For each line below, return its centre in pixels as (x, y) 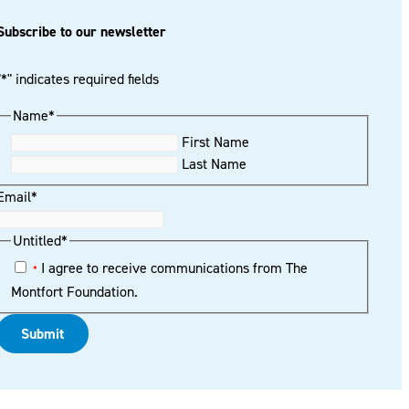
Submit (43, 333)
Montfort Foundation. (75, 291)
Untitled (37, 241)
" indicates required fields (84, 79)
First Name (216, 142)
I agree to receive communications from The (173, 267)
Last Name (215, 164)
